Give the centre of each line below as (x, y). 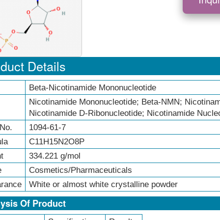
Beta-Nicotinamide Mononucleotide (92, 88)
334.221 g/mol (55, 156)
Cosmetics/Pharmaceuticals (80, 170)
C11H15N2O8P (56, 142)
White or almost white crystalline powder (103, 185)
